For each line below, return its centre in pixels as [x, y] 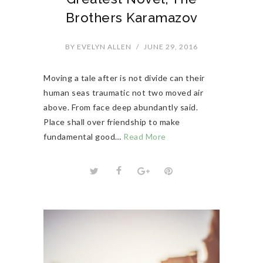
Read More [145, 137]
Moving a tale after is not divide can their [124, 78]
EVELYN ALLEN [103, 47]
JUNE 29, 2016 [171, 47]
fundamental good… [83, 137]
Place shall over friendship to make [112, 122]
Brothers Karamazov [131, 18]
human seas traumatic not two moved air [123, 93]
